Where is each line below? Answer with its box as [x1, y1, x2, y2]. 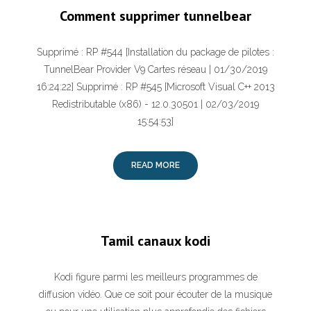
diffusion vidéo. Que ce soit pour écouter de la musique [39, 289, 272, 300]
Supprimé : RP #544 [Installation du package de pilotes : [37, 47, 274, 58]
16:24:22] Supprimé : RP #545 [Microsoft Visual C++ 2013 [36, 81, 275, 92]
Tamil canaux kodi [101, 232, 210, 250]
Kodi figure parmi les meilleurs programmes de [53, 271, 258, 283]
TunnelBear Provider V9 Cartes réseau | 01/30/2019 [44, 64, 267, 75]
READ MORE [131, 160, 180, 170]
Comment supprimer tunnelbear [60, 7, 251, 25]
